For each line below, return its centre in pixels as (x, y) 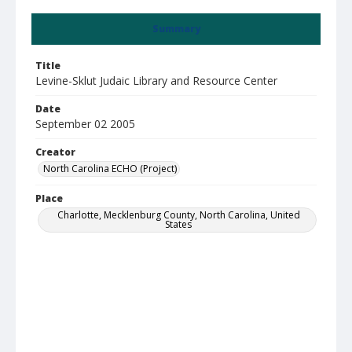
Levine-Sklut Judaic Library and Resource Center (156, 81)
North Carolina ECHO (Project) (110, 169)
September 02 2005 (85, 124)
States (178, 224)
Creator (55, 152)
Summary (176, 29)
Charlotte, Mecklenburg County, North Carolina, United (178, 215)
